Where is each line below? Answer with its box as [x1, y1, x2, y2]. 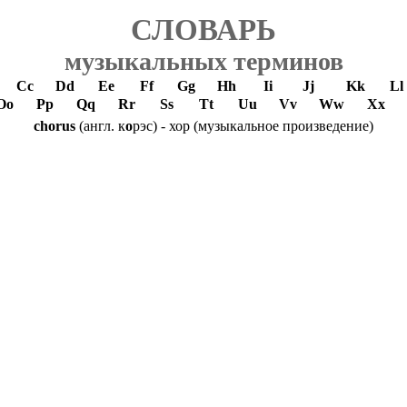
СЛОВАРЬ [131, 13, 276, 46]
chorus [34, 118, 75, 134]
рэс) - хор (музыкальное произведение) [133, 118, 373, 134]
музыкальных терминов [64, 47, 343, 75]
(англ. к [75, 118, 125, 134]
